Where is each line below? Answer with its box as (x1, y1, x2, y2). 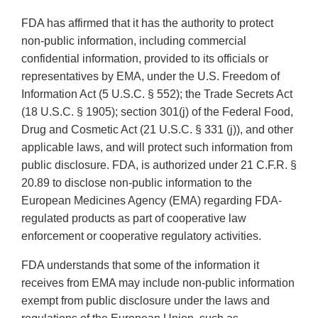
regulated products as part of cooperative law (21, 212, 246, 225)
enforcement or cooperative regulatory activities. (21, 230, 261, 243)
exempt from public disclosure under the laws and (21, 295, 270, 307)
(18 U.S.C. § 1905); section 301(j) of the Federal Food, (21, 106, 293, 119)
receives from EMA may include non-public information (21, 277, 295, 290)
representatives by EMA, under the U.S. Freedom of (21, 70, 280, 83)
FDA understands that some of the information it (21, 259, 259, 272)
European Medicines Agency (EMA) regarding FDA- (21, 194, 282, 207)
